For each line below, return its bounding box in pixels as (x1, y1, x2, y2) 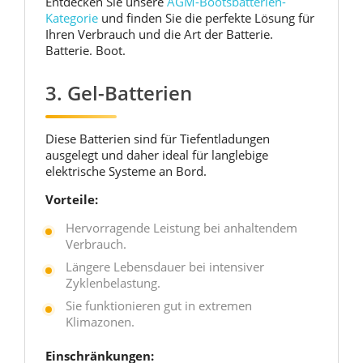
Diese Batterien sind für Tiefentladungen (45, 130, 270, 147)
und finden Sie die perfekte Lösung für (98, 10, 314, 26)
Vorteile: (45, 191, 98, 207)
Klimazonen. (66, 314, 135, 330)
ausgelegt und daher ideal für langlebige (45, 147, 268, 163)
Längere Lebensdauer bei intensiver (66, 258, 264, 275)
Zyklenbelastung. (66, 275, 160, 291)
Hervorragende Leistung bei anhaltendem (66, 220, 297, 236)
